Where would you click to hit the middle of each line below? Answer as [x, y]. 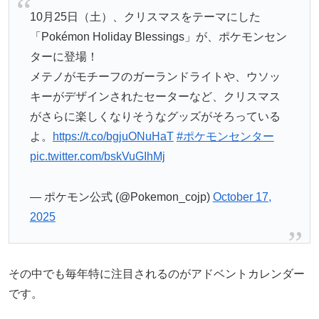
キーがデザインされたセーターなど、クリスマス [155, 97]
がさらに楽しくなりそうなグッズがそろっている [155, 117]
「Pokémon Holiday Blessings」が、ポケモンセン [158, 37]
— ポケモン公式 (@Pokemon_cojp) [121, 197]
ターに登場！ [64, 57]
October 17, [242, 197]
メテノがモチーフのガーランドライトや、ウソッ [155, 77]
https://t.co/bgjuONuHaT [113, 137]
